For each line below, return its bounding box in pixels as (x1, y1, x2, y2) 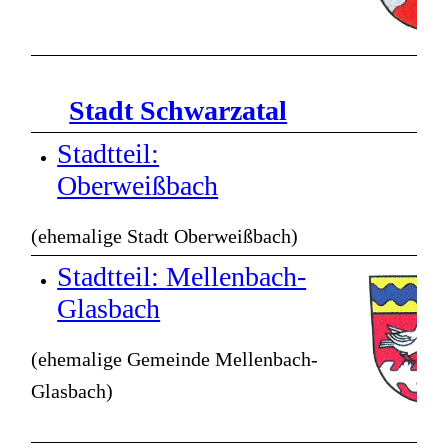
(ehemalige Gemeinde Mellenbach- (31, 348, 319, 371)
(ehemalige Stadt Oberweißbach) (31, 225, 299, 248)
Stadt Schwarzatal (69, 95, 288, 127)
